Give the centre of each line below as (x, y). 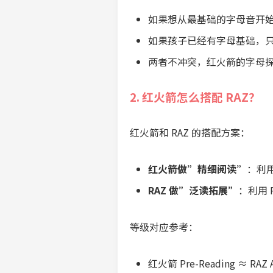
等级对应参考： (164, 227)
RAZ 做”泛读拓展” (193, 190)
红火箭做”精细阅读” (197, 169)
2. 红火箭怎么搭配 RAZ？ (195, 97)
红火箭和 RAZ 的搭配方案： (190, 132)
